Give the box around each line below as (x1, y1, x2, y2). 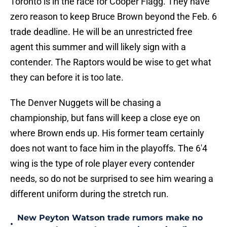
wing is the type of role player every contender (10, 158, 195, 169)
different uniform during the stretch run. (10, 188, 169, 200)
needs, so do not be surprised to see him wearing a (10, 173, 213, 184)
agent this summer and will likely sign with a (10, 42, 186, 53)
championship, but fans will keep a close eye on (10, 112, 200, 124)
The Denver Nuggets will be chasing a (10, 97, 161, 108)
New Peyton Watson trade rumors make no (17, 213, 203, 223)
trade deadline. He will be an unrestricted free (10, 26, 193, 37)
